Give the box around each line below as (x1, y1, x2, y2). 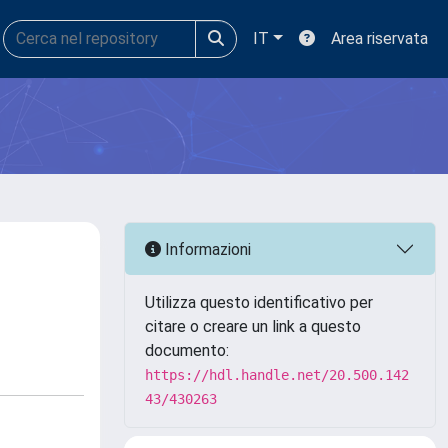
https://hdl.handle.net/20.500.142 (145, 367, 409, 383)
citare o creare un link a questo (145, 317, 361, 336)
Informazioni (161, 239, 251, 259)
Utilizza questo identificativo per (145, 293, 373, 312)
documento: (145, 341, 229, 360)
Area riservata (331, 29, 428, 48)
